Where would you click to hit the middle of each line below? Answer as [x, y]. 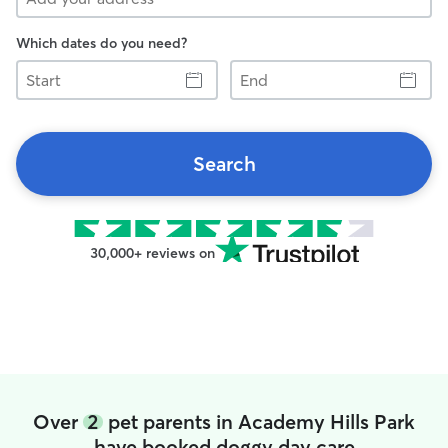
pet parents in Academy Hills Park [259, 421]
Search [224, 163]
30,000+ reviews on [152, 253]
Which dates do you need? [101, 43]
